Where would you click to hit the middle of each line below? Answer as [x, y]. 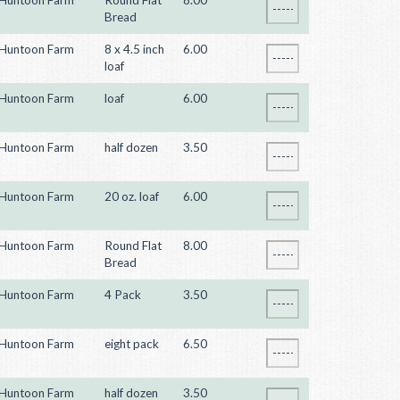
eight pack [132, 344]
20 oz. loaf [132, 196]
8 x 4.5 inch [134, 49]
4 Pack [123, 295]
